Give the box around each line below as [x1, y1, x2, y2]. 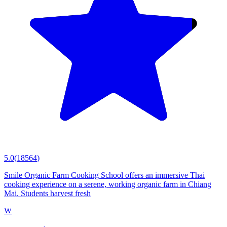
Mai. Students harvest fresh [4, 189, 91, 198]
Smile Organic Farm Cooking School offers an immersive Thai [4, 171, 205, 180]
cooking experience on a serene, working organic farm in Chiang [4, 180, 211, 189]
